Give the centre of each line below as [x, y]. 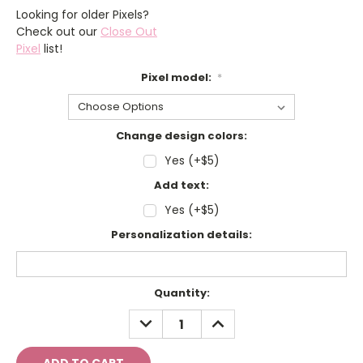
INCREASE [234, 318]
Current [39, 293]
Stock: [35, 309]
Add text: [181, 186]
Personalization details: [181, 235]
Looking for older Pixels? [83, 15]
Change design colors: [181, 136]
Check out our [58, 32]
